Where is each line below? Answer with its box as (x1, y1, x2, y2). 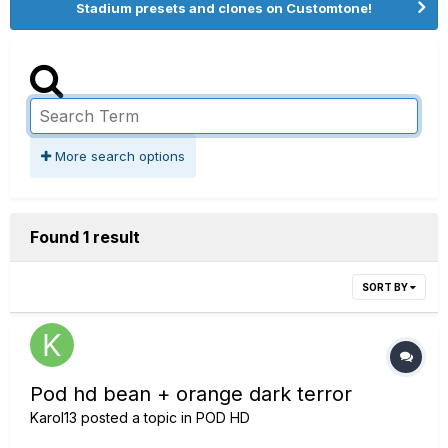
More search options (51, 148, 185, 164)
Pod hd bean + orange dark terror (30, 382, 352, 406)
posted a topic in (77, 409, 196, 426)
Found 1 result (30, 227, 140, 247)
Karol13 (30, 409, 77, 426)
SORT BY (362, 281, 410, 293)
